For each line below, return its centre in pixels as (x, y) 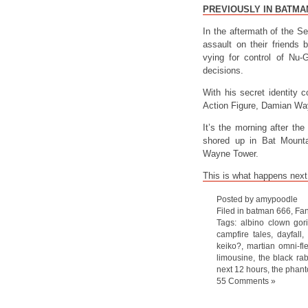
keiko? (229, 246)
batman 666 (268, 211)
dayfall (289, 234)
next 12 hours (242, 269)
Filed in (231, 211)
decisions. (223, 70)
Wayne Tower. (231, 154)
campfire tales (244, 234)
